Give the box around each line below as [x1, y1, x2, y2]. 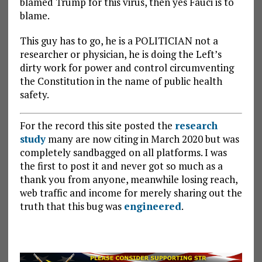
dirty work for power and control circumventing [19, 60, 234, 74]
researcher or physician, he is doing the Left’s [19, 47, 222, 61]
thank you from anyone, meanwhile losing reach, [19, 173, 237, 187]
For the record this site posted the [19, 119, 175, 133]
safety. [19, 87, 49, 101]
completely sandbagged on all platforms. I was [19, 146, 227, 160]
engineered [123, 199, 181, 213]
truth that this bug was [19, 199, 124, 213]
